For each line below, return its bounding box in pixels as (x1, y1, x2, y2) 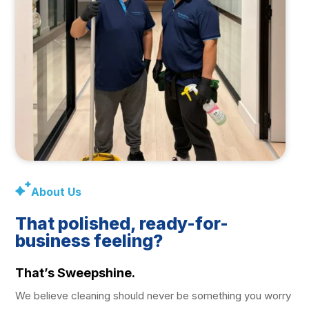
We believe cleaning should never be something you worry (15, 289, 292, 303)
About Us (31, 185, 82, 199)
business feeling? (15, 230, 163, 252)
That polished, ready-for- (15, 213, 229, 235)
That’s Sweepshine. (15, 266, 136, 281)
